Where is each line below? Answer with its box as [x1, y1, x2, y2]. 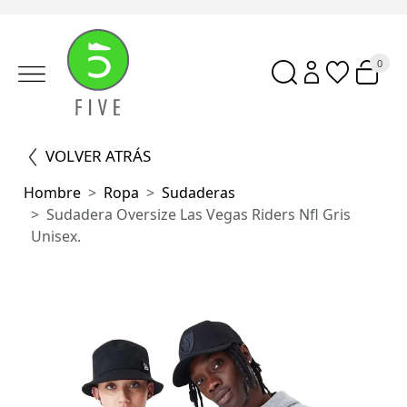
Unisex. [31, 226, 82, 246]
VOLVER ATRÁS [45, 145, 152, 166]
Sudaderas [162, 183, 236, 203]
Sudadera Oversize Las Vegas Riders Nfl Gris [46, 204, 352, 224]
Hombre [24, 183, 82, 203]
